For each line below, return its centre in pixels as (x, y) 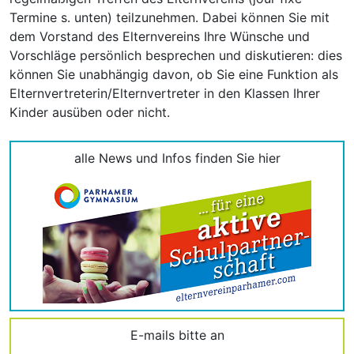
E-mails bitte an (177, 335)
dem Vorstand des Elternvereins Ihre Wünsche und (160, 36)
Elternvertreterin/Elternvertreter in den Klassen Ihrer (165, 93)
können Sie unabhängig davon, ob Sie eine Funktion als (174, 74)
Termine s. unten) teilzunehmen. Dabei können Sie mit (169, 17)
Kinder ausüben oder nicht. (90, 112)
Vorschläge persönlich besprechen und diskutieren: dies (176, 55)
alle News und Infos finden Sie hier (177, 158)
